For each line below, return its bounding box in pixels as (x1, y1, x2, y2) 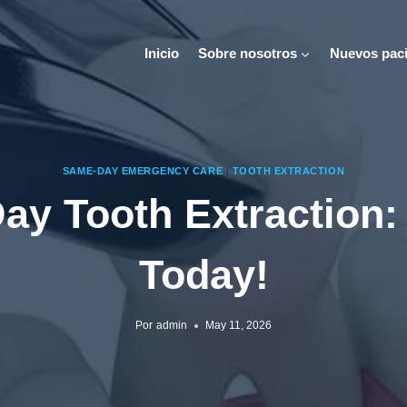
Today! (138, 252, 269, 299)
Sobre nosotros (197, 45, 297, 62)
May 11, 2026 (204, 319, 272, 333)
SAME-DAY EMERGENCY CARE (62, 164, 223, 176)
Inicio (144, 45, 179, 62)
